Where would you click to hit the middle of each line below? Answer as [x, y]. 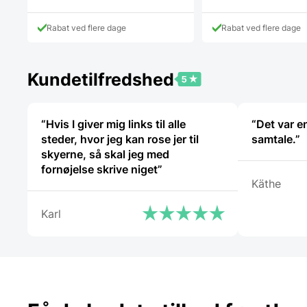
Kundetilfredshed [101, 79]
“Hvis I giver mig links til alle [113, 124]
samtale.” [276, 139]
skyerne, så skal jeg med [105, 154]
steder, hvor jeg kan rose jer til [120, 139]
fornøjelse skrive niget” [102, 169]
